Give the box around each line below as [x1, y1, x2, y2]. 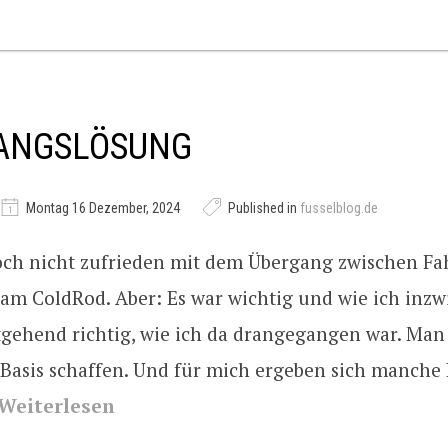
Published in [225, 200, 300, 216]
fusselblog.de [300, 200, 378, 216]
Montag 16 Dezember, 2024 [23, 200, 183, 216]
